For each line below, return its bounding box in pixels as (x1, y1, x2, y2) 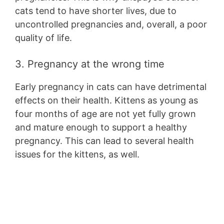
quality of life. (15, 32, 77, 43)
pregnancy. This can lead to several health (15, 135, 194, 146)
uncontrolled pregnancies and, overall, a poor (15, 19, 207, 30)
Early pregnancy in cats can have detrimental (15, 81, 206, 92)
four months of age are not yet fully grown (15, 108, 196, 119)
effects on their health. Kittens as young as (15, 95, 198, 106)
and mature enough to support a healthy (15, 122, 187, 133)
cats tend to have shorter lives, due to (15, 5, 176, 16)
